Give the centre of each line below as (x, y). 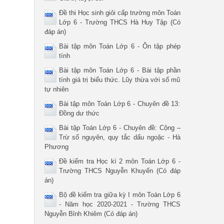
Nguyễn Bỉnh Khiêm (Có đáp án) (91, 214)
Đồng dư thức (79, 113)
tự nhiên (56, 89)
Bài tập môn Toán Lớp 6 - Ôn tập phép (119, 46)
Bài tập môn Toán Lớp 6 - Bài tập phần (119, 70)
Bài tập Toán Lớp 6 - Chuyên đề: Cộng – (119, 128)
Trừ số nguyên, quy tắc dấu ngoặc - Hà (119, 137)
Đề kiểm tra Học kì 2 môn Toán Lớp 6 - (119, 161)
